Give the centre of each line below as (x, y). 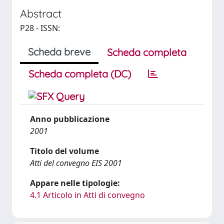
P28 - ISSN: (40, 28)
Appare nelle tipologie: (75, 183)
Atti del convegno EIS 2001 (76, 163)
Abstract (41, 13)
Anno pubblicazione (70, 119)
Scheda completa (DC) (80, 74)
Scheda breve (59, 52)
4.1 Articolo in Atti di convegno (87, 195)
